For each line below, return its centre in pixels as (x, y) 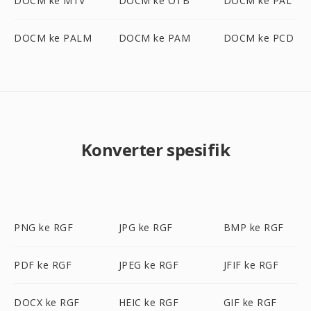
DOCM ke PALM (53, 38)
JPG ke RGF (145, 227)
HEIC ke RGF (149, 302)
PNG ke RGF (43, 227)
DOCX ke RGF (47, 302)
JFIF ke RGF (251, 265)
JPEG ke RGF (149, 265)
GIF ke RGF (250, 302)
